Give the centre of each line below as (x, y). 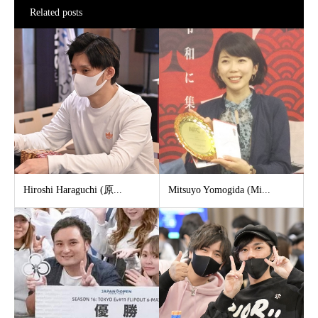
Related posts (56, 12)
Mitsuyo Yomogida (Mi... (219, 190)
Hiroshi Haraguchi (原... (73, 190)
